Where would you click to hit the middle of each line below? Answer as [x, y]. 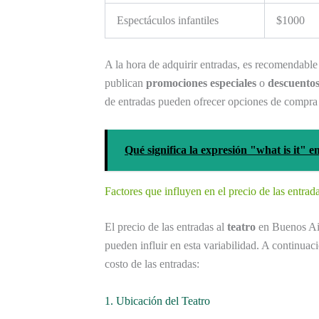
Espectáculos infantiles [168, 21]
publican [125, 83]
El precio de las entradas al [166, 227]
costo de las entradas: [152, 264]
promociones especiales [201, 83]
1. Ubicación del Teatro [157, 300]
